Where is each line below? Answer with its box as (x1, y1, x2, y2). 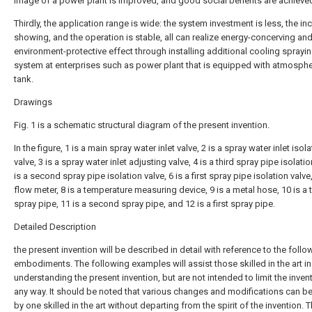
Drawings (14, 97, 52, 107)
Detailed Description (14, 221, 96, 232)
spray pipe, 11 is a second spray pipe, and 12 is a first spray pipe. (14, 198, 275, 209)
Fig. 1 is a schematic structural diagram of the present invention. (14, 120, 270, 130)
